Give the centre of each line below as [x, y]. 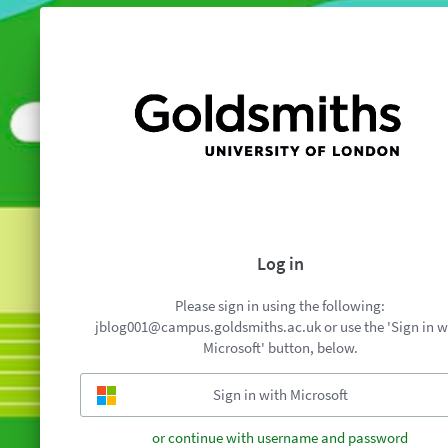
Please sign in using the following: [280, 305]
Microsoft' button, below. [280, 347]
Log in [280, 263]
